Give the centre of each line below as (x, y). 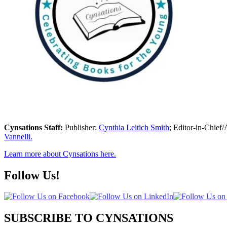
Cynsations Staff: (33, 127)
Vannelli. (18, 136)
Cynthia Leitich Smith (134, 127)
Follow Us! (32, 175)
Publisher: (81, 127)
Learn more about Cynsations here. (60, 154)
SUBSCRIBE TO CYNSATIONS (89, 218)
